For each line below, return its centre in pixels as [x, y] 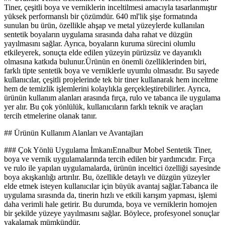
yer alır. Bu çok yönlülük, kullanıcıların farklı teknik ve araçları [103, 107]
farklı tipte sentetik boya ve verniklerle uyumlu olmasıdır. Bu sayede [111, 71]
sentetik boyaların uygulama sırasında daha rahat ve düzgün [98, 35]
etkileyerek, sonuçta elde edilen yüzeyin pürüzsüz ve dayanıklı [103, 53]
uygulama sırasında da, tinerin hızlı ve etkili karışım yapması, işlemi [110, 195]
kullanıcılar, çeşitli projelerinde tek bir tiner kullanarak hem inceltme [111, 80]
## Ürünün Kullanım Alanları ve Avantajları [74, 133]
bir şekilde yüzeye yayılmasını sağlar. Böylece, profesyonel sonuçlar [112, 213]
